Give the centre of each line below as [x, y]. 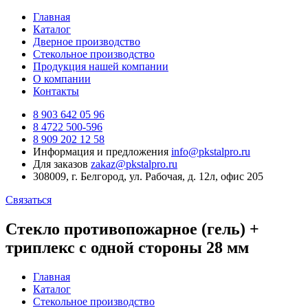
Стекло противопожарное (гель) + [132, 229]
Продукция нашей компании [101, 66]
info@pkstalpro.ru [211, 152]
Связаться [29, 200]
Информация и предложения [101, 152]
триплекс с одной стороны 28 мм [127, 247]
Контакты [56, 91]
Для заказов [60, 164]
